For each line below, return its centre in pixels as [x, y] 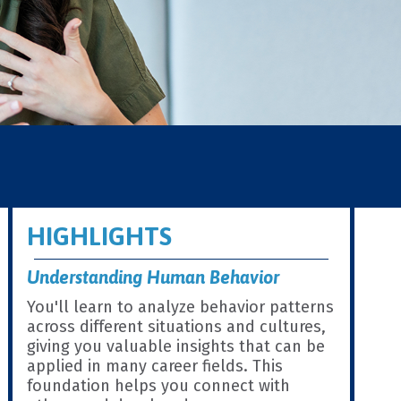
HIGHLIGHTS [100, 236]
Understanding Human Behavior [154, 277]
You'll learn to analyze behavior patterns [181, 307]
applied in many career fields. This [155, 366]
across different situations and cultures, [177, 327]
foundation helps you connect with [159, 386]
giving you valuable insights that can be [176, 346]
